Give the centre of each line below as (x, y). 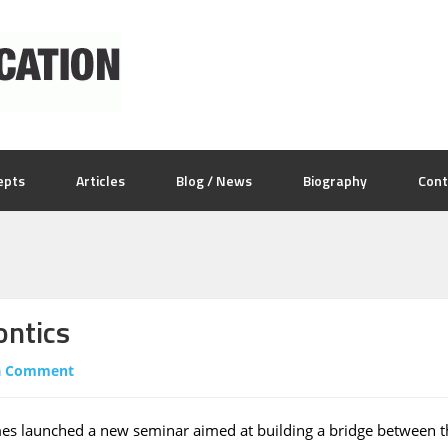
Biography (335, 180)
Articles (100, 180)
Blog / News (214, 180)
